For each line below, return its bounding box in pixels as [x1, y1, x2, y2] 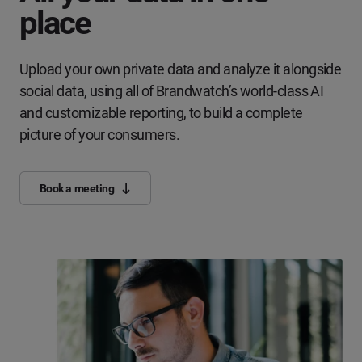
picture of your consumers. [19, 126, 179, 144]
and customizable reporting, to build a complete [19, 104, 303, 122]
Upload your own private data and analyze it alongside [19, 61, 342, 78]
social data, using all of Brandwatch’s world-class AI [19, 82, 324, 100]
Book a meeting [39, 181, 115, 195]
